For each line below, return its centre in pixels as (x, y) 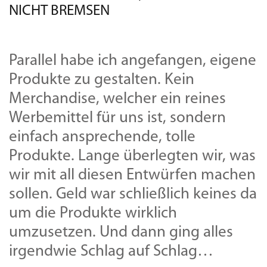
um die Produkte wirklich (93, 214)
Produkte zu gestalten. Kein (102, 80)
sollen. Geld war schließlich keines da (133, 195)
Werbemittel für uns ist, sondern (117, 119)
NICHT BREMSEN (59, 11)
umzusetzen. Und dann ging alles (121, 233)
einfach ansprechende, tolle (102, 138)
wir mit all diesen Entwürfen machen (132, 176)
